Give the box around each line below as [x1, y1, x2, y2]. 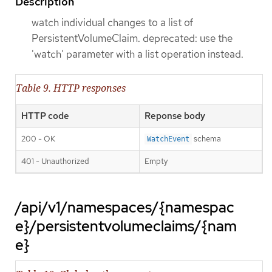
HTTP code [21, 110, 69, 123]
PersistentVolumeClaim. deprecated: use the [32, 32, 233, 46]
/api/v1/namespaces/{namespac [15, 198, 234, 217]
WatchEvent [147, 135, 189, 144]
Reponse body [144, 110, 205, 123]
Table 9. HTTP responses [16, 81, 126, 95]
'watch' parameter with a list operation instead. [32, 47, 243, 61]
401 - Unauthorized [21, 156, 89, 167]
